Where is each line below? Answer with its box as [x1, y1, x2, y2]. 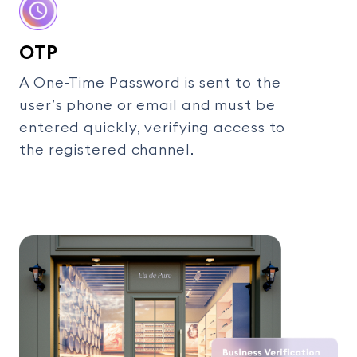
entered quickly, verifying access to [19, 120, 286, 135]
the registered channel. [19, 143, 194, 158]
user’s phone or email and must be [19, 98, 276, 113]
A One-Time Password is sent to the [19, 76, 281, 91]
